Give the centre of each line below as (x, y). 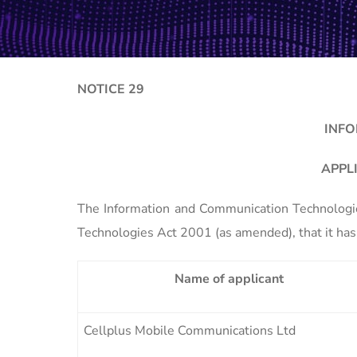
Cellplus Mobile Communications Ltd (190, 330)
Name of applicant (229, 279)
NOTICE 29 (111, 89)
